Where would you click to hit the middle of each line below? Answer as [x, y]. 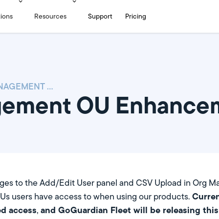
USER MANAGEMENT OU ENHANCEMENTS [50, 86]
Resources [51, 16]
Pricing [136, 16]
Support [100, 16]
